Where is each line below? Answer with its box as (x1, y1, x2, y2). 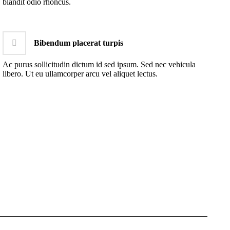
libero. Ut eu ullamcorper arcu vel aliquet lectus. (3, 69, 158, 78)
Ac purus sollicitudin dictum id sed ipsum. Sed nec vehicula (3, 60, 196, 69)
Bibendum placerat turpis (34, 38, 124, 47)
